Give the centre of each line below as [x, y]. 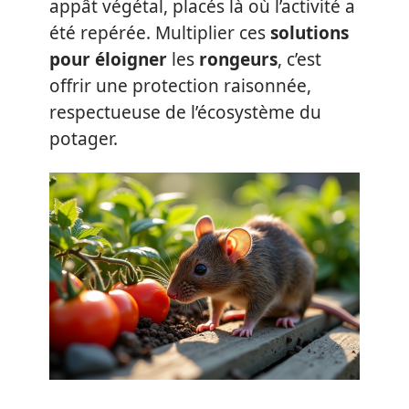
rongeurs [238, 59]
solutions [309, 32]
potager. [84, 138]
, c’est [299, 59]
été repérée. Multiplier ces [160, 32]
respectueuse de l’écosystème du [185, 112]
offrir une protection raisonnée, [180, 85]
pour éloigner [108, 59]
